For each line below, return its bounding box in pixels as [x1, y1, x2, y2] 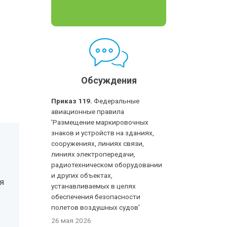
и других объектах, [51, 171, 113, 179]
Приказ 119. [51, 97, 93, 105]
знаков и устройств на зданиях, [51, 129, 155, 137]
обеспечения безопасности [51, 193, 141, 201]
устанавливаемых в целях [51, 182, 136, 190]
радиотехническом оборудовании [51, 161, 163, 169]
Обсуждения [81, 75, 137, 86]
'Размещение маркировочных [51, 118, 149, 126]
